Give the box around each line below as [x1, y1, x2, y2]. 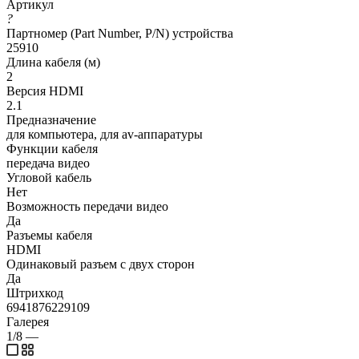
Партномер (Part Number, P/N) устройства [6, 26, 233, 40]
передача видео [6, 155, 90, 170]
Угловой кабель [6, 170, 91, 184]
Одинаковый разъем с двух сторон [6, 256, 195, 271]
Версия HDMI [6, 83, 83, 98]
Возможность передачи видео [6, 199, 168, 213]
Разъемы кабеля [6, 228, 92, 242]
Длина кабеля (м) [6, 54, 100, 69]
